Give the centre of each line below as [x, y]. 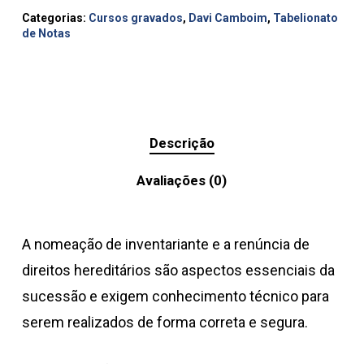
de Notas [46, 33]
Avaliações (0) [182, 180]
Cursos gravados [135, 17]
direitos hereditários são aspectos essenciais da [178, 270]
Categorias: [55, 17]
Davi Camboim [227, 17]
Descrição [182, 143]
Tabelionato [305, 17]
